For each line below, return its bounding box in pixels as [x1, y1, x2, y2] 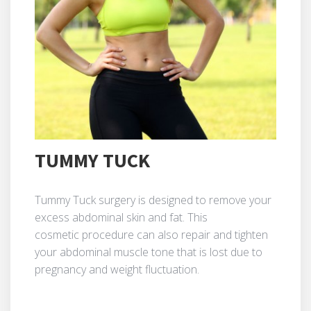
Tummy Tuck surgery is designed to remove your [35, 192, 271, 208]
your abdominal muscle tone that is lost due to [35, 244, 262, 260]
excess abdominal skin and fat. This [35, 209, 208, 225]
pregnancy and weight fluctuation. [35, 261, 199, 277]
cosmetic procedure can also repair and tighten [35, 226, 268, 242]
